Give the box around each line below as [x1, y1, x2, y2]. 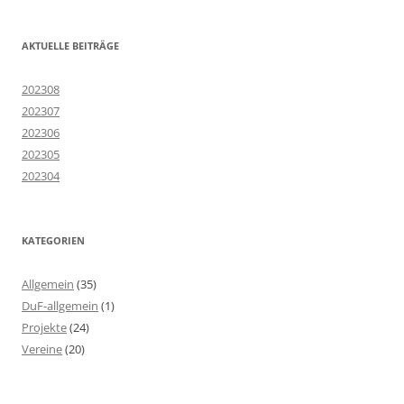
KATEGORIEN [22, 233, 85, 247]
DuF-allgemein [22, 297, 98, 314]
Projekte [22, 318, 67, 335]
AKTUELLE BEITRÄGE [22, 38, 119, 52]
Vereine [22, 340, 62, 357]
